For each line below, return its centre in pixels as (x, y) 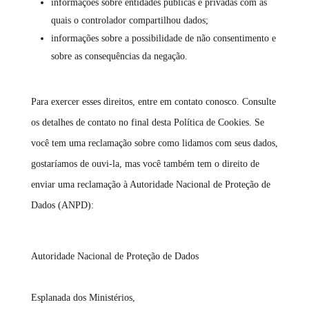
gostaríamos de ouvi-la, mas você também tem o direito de (145, 164)
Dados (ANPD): (62, 205)
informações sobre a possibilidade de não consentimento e (163, 38)
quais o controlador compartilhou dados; (129, 20)
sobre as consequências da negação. (119, 56)
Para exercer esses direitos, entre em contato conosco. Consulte (153, 102)
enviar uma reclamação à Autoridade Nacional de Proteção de (150, 185)
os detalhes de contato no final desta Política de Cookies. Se (147, 122)
